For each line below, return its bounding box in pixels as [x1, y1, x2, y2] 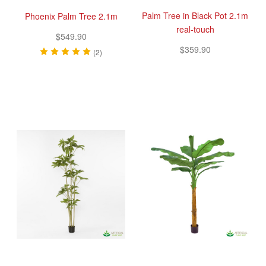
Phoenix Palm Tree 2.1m [24, 9, 118, 22]
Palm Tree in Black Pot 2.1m [142, 9, 248, 21]
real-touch [176, 23, 214, 35]
